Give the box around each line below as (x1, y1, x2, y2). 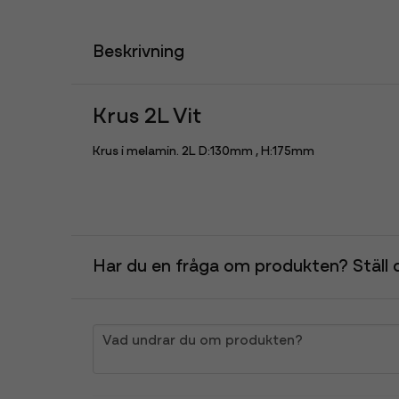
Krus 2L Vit (93, 106, 201, 129)
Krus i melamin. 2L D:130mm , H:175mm (93, 144, 314, 159)
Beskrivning (93, 44, 184, 62)
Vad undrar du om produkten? (102, 333, 303, 348)
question (92, 326, 151, 341)
